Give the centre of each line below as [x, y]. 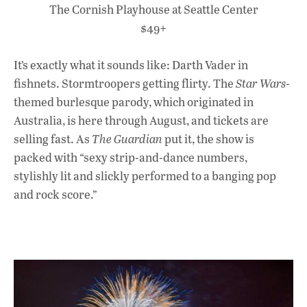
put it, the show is [208, 139]
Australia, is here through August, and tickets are [141, 121]
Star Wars [261, 84]
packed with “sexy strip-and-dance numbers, [131, 158]
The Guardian [127, 139]
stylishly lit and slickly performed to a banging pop [145, 176]
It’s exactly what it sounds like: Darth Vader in [131, 65]
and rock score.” [56, 195]
